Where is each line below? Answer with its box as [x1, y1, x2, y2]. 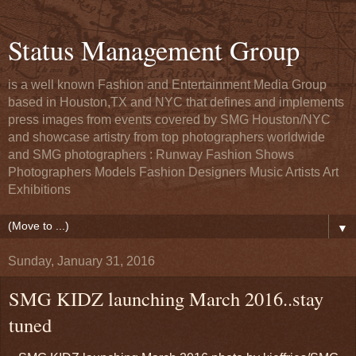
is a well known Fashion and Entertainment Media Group [8, 78, 327, 91]
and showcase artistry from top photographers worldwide [8, 130, 325, 144]
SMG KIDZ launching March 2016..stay [9, 285, 323, 311]
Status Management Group [8, 32, 300, 68]
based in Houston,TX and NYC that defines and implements [8, 95, 344, 109]
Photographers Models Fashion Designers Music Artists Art [8, 165, 339, 179]
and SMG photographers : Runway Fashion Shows [8, 148, 294, 161]
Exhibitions [8, 183, 71, 196]
